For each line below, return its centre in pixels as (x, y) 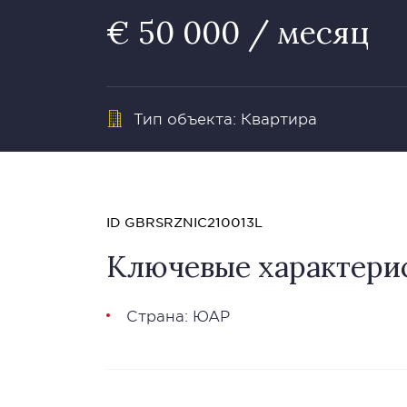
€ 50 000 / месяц (238, 32)
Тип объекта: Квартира (225, 118)
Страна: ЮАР (178, 315)
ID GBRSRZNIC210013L (184, 222)
